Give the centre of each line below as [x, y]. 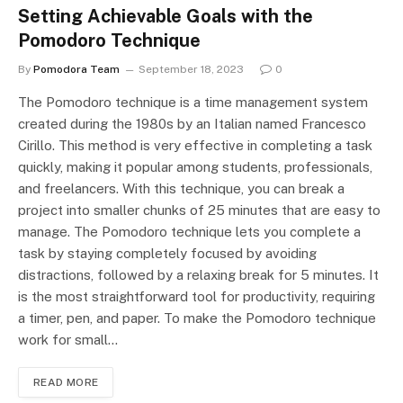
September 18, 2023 [191, 70]
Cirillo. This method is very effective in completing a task [195, 146]
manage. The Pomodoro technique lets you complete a [189, 232]
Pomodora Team [76, 70]
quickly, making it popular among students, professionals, [195, 167]
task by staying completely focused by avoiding [167, 254]
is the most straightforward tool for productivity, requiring [197, 297]
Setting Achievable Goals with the [166, 17]
